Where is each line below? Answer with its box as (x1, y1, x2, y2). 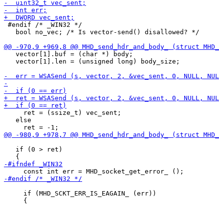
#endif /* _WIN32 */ (4, 21, 82, 28)
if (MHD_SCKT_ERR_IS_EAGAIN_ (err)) (4, 190, 156, 197)
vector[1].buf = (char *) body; (4, 50, 133, 58)
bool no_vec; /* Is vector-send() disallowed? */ (4, 28, 199, 36)
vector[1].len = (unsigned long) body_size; (4, 58, 180, 65)
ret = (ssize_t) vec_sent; (4, 109, 121, 116)
